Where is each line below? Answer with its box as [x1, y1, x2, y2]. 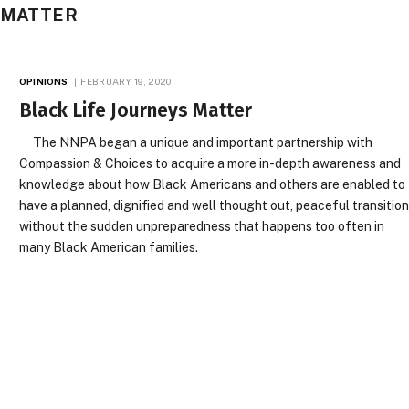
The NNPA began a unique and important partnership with [19, 135, 373, 150]
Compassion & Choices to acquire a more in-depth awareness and [19, 156, 402, 171]
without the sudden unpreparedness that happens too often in [19, 219, 385, 234]
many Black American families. [19, 240, 199, 255]
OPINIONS [19, 76, 68, 87]
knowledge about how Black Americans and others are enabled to [19, 177, 406, 192]
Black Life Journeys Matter [19, 99, 253, 122]
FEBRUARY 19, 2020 [80, 76, 172, 87]
